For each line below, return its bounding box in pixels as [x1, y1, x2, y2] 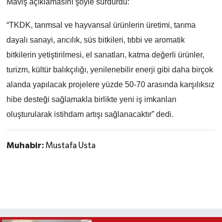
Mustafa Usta [45, 141, 96, 150]
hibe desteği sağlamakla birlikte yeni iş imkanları [6, 95, 176, 104]
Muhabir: [6, 141, 46, 150]
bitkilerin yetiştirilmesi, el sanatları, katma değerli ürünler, [6, 50, 204, 59]
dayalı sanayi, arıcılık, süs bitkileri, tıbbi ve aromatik [6, 35, 185, 44]
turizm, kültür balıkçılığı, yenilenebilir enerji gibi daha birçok [6, 65, 213, 74]
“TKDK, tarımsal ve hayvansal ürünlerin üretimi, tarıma [6, 20, 196, 29]
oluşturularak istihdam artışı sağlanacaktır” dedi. [6, 110, 173, 118]
